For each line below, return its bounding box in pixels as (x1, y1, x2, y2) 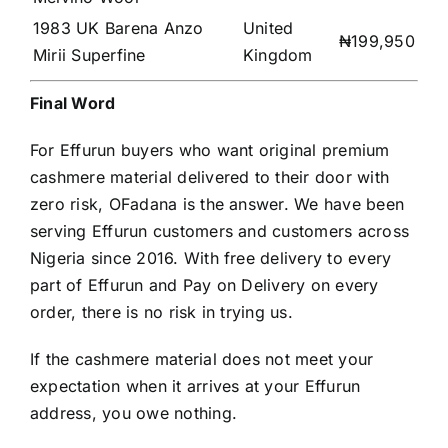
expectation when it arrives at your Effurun (30, 376, 361, 397)
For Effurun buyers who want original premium (30, 140, 390, 161)
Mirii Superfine (33, 45, 146, 66)
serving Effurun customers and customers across (30, 221, 410, 242)
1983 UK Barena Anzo (33, 18, 204, 39)
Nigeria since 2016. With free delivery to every (30, 248, 392, 269)
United (243, 18, 294, 39)
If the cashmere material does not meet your (30, 349, 374, 370)
